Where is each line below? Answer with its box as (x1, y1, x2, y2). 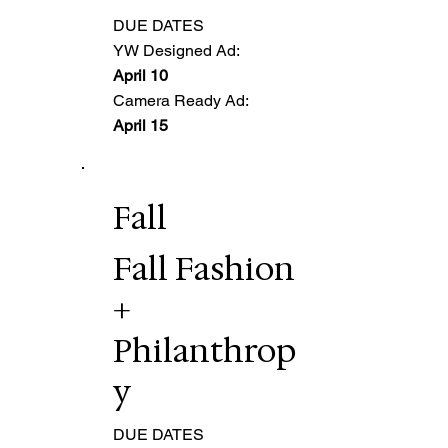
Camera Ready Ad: (113, 90, 250, 110)
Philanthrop (113, 328, 297, 372)
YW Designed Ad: (113, 40, 241, 60)
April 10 (113, 65, 169, 85)
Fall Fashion (113, 246, 296, 290)
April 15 (113, 115, 169, 135)
